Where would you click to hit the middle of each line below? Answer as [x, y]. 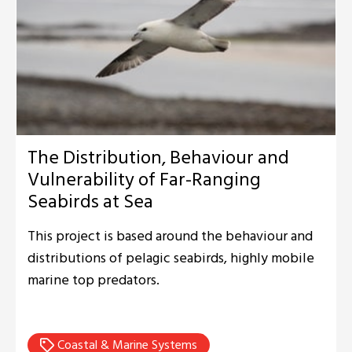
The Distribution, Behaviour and [158, 157]
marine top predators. [93, 280]
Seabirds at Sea [90, 201]
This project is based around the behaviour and [170, 236]
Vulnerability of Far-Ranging [144, 179]
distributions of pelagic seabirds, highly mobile [171, 258]
